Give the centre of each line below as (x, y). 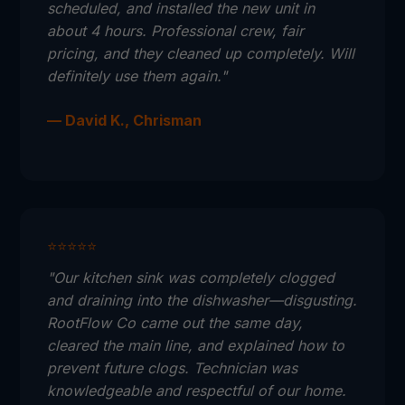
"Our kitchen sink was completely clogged (191, 278)
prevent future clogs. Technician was (173, 368)
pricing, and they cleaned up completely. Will (201, 53)
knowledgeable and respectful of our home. (197, 391)
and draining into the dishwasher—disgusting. (202, 300)
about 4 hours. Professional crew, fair (176, 31)
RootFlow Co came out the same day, (175, 323)
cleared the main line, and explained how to (196, 345)
